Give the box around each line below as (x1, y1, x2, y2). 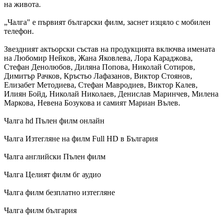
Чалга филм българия (4, 206, 77, 215)
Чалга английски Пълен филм (4, 152, 106, 161)
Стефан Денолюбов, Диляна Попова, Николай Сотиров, (4, 62, 195, 71)
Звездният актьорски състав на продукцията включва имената (4, 44, 215, 53)
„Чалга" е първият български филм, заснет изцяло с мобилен (4, 17, 211, 26)
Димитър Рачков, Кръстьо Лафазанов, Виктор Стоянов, (4, 71, 192, 80)
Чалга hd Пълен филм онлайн (4, 116, 105, 125)
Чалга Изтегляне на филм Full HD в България (4, 134, 158, 143)
